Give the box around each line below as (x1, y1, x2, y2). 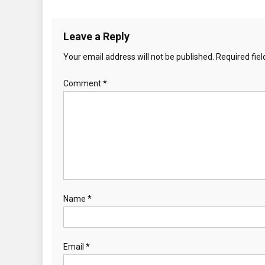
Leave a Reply (63, 30, 130, 43)
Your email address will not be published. (63, 51, 214, 62)
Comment (63, 78, 103, 88)
